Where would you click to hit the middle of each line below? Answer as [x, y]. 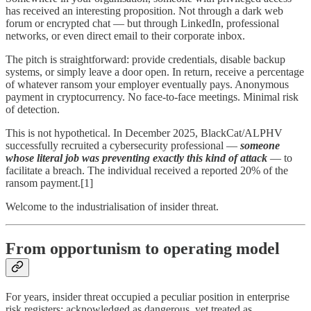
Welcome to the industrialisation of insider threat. [112, 207]
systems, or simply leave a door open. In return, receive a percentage [155, 72]
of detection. [33, 110]
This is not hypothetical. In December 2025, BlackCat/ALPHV [144, 133]
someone [260, 146]
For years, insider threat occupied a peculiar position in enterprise [148, 297]
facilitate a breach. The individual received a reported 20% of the [147, 171]
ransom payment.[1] [49, 183]
